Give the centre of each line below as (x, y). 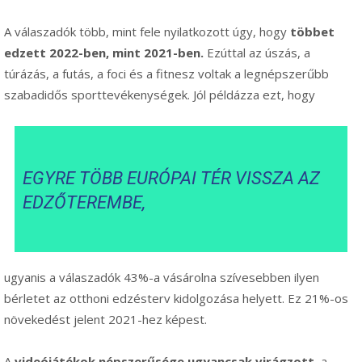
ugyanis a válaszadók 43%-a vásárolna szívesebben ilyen (162, 277)
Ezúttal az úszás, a (257, 52)
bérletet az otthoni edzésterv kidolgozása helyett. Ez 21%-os (176, 298)
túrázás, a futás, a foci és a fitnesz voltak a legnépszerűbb (166, 73)
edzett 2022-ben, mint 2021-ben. (104, 52)
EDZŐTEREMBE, (84, 202)
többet (312, 31)
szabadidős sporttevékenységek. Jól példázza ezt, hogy (160, 94)
